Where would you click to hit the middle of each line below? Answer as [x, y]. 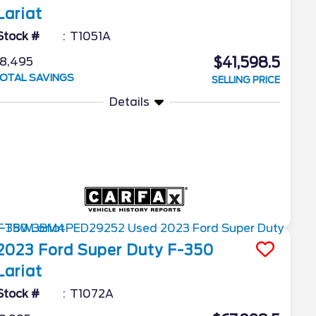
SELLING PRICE [245, 80]
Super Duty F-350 [146, 250]
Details [129, 102]
